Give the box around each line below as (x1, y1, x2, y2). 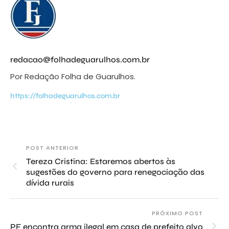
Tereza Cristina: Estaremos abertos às (26, 156, 175, 167)
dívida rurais (26, 178, 74, 188)
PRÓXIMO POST (152, 209, 203, 218)
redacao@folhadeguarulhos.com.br (10, 55, 150, 65)
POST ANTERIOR (26, 144, 79, 152)
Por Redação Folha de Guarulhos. (10, 71, 135, 82)
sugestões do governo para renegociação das (26, 167, 204, 177)
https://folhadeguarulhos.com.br (10, 91, 120, 101)
